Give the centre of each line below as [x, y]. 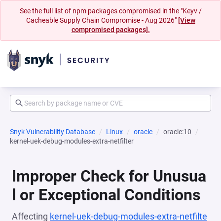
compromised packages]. [110, 30]
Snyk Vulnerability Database [53, 132]
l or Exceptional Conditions [106, 195]
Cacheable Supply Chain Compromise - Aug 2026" [102, 20]
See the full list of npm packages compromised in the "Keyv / [110, 11]
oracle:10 [177, 132]
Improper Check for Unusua [109, 176]
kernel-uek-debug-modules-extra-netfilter [72, 141]
